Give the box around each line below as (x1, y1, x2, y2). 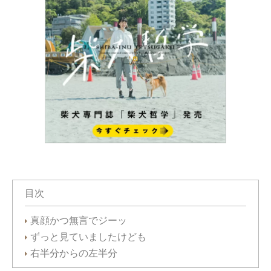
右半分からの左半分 (30, 247, 117, 259)
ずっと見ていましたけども (30, 230, 146, 243)
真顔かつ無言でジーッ (30, 214, 127, 226)
